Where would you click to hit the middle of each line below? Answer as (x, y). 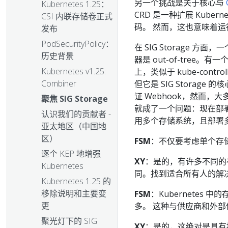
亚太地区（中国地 (74, 126)
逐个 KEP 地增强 (71, 154)
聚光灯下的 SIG (69, 221)
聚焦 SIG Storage (75, 99)
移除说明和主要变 (74, 194)
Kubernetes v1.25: (74, 72)
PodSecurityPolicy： (77, 44)
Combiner (59, 84)
